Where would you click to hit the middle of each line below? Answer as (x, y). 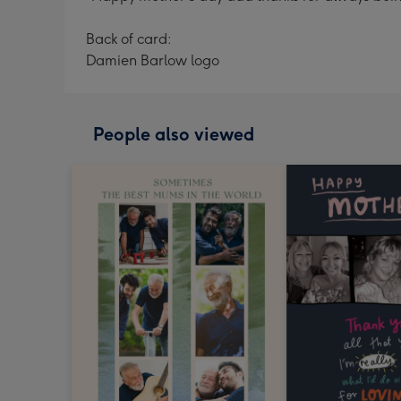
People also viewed (174, 134)
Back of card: (129, 39)
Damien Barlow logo (153, 60)
